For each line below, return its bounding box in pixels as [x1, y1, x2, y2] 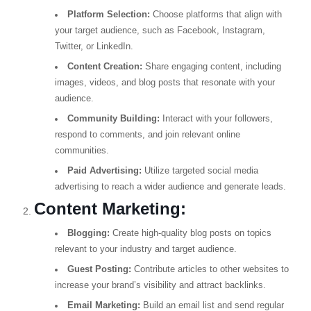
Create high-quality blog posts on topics [109, 228, 271, 238]
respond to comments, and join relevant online [54, 130, 240, 140]
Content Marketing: [33, 199, 186, 218]
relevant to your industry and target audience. [54, 244, 237, 254]
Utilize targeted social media [141, 166, 258, 176]
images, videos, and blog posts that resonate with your [54, 78, 275, 87]
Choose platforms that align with [149, 10, 282, 19]
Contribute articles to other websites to [131, 264, 289, 274]
